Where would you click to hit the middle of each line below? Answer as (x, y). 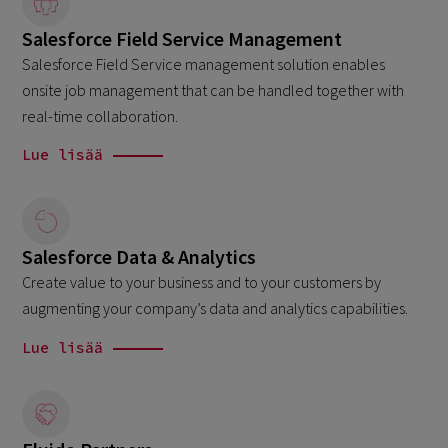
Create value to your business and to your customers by (202, 282)
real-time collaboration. (100, 115)
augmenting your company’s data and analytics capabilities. (215, 308)
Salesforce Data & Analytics (139, 257)
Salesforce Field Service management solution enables (204, 63)
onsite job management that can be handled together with (213, 89)
